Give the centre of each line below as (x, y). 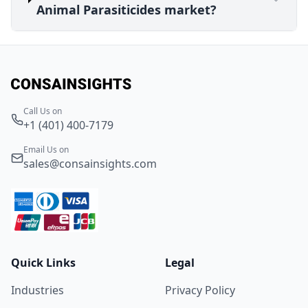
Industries (37, 290)
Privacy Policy (200, 290)
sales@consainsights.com (90, 163)
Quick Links (43, 262)
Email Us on (46, 149)
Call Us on (43, 111)
